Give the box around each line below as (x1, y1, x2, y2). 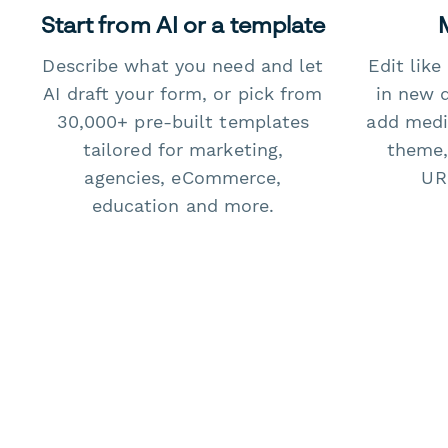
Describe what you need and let (42, 56, 324, 77)
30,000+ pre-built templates (56, 112, 310, 133)
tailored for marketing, (82, 140, 284, 161)
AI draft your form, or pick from (43, 84, 323, 105)
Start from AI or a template (40, 11, 326, 39)
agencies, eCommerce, (84, 168, 282, 189)
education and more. (91, 196, 275, 217)
